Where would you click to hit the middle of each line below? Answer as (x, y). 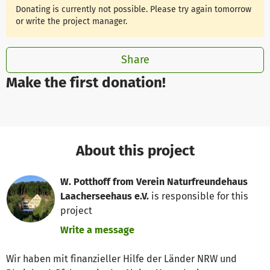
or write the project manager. (72, 21)
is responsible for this (199, 196)
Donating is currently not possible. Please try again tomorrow (134, 9)
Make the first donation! (86, 83)
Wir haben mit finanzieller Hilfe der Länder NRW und (121, 259)
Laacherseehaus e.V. (105, 196)
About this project (135, 150)
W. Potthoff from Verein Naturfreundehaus (154, 182)
